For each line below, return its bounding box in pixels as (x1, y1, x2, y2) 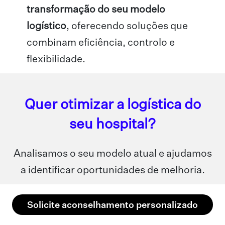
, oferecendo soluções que (66, 21, 188, 32)
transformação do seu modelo (27, 5, 166, 15)
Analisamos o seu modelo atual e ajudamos (13, 149, 212, 159)
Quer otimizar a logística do (24, 98, 201, 113)
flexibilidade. (27, 54, 86, 65)
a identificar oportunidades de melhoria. (20, 165, 205, 176)
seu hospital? (69, 118, 156, 132)
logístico (27, 21, 67, 32)
